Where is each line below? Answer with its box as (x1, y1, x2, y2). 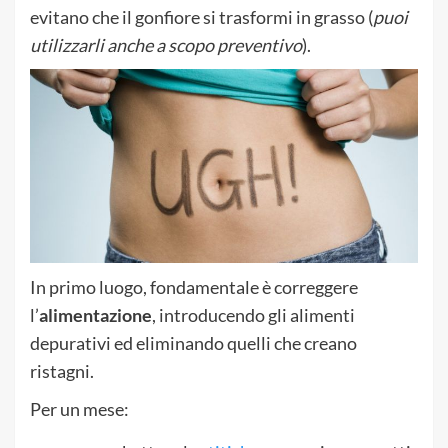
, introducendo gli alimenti (152, 303, 355, 326)
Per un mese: (30, 397, 129, 420)
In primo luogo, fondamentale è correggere (30, 275, 358, 298)
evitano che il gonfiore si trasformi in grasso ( (30, 5, 373, 28)
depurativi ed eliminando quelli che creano (30, 331, 357, 354)
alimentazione (39, 303, 152, 326)
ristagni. (30, 359, 94, 382)
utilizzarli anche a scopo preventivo (30, 33, 302, 56)
